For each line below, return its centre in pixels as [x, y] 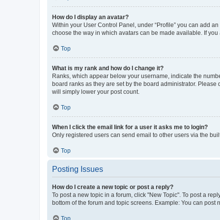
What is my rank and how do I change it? [108, 68]
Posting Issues [78, 169]
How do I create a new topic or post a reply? [113, 187]
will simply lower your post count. [96, 92]
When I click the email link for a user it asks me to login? [130, 127]
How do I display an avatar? [90, 17]
